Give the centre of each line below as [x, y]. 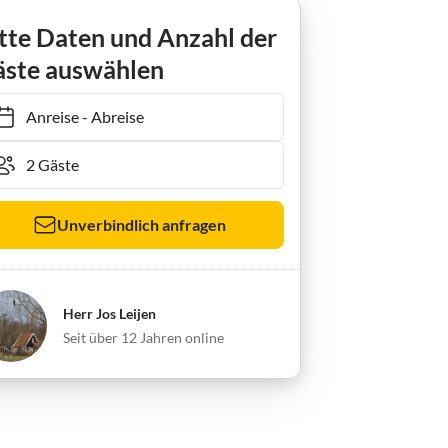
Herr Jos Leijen [109, 313]
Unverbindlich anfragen [141, 225]
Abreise [107, 116]
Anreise [42, 116]
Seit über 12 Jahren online [143, 337]
